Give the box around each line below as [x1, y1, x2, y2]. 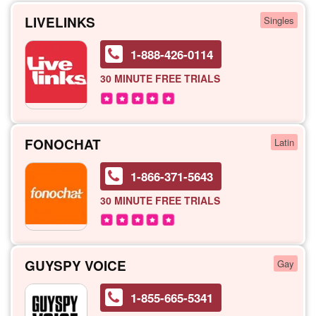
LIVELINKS [25, 13, 95, 32]
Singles [264, 13, 294, 27]
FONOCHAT [25, 134, 101, 154]
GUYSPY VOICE [25, 256, 126, 276]
